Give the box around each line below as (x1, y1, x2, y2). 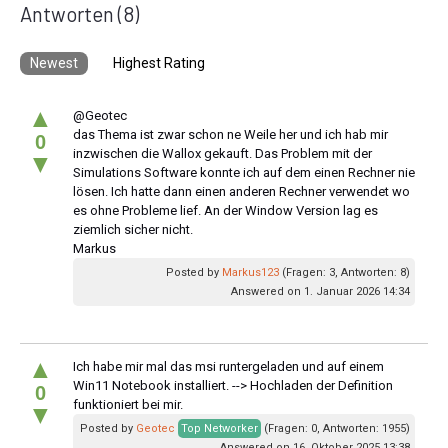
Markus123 (222, 265, 279, 279)
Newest (30, 54, 78, 71)
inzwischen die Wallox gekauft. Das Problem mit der (73, 145, 372, 161)
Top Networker (181, 421, 258, 435)
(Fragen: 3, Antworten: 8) (279, 265, 410, 279)
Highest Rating (113, 54, 205, 71)
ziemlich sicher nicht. (73, 221, 193, 237)
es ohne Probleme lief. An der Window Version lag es (73, 202, 378, 218)
